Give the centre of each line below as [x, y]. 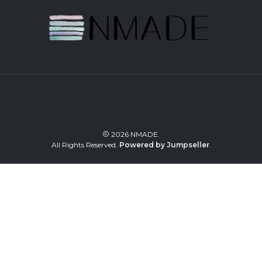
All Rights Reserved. [85, 145]
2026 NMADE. [135, 135]
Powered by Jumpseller [164, 145]
